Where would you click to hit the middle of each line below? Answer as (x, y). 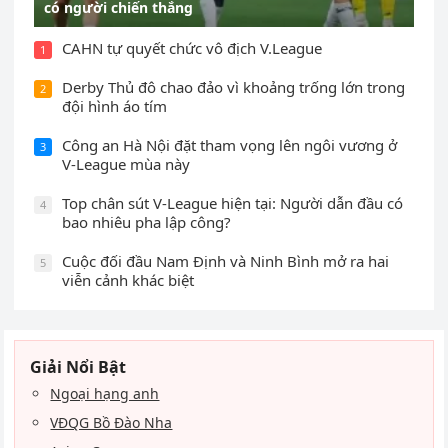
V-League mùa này (126, 164)
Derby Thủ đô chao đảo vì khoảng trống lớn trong (234, 87)
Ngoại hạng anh (105, 394)
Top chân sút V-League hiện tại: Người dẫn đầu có (233, 203)
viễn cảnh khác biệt (128, 280)
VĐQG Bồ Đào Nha (111, 423)
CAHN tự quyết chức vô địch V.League (192, 48)
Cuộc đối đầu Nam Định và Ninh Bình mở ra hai (226, 261)
